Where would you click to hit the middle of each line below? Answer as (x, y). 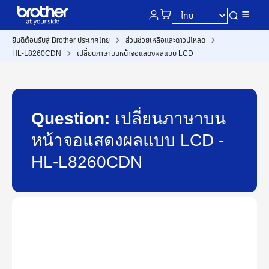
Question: (73, 119)
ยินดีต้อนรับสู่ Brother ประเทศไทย (61, 40)
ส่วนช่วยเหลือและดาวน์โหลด (165, 40)
